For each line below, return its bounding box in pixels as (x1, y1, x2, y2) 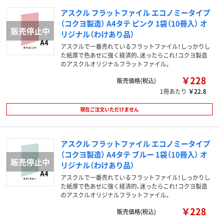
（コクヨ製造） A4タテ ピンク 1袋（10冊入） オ (61, 18, 207, 28)
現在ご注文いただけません (80, 106, 139, 113)
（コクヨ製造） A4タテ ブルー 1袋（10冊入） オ (61, 149, 207, 159)
